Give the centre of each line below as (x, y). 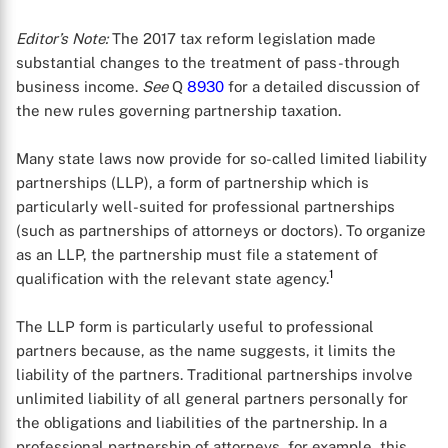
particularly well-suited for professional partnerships (205, 206)
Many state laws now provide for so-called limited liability (221, 158)
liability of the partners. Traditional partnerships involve (214, 374)
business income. (79, 86)
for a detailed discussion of (322, 86)
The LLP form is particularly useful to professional (195, 326)
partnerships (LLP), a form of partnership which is (192, 182)
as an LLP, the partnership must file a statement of (197, 254)
